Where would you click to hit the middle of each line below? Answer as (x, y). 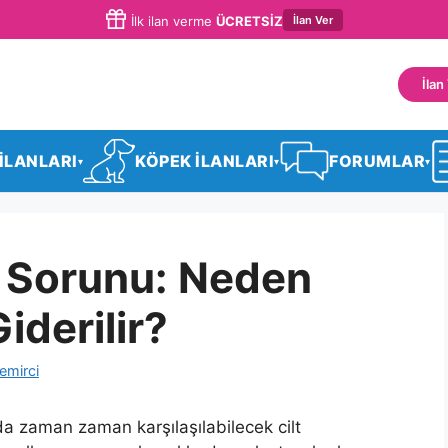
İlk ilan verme (171, 21)
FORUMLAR (377, 161)
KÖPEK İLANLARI (205, 161)
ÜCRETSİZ (249, 21)
